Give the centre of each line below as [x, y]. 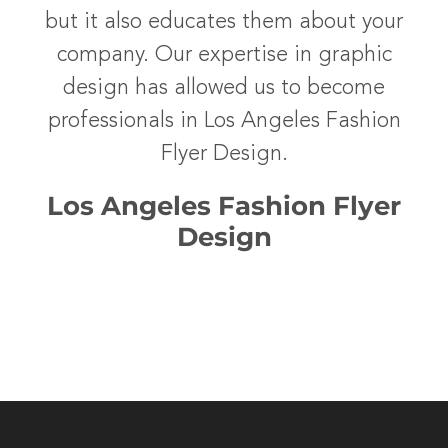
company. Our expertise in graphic [224, 54]
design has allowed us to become [224, 87]
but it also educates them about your [224, 21]
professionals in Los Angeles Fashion [224, 120]
